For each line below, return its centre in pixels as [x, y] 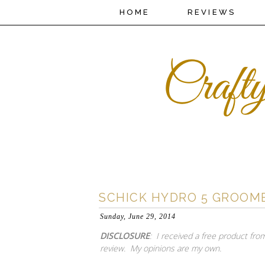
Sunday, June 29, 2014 [138, 216]
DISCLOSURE [125, 235]
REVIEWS [211, 12]
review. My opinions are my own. [161, 248]
